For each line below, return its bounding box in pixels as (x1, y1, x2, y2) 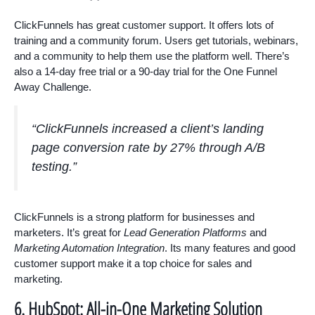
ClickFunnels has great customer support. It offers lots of (14, 19, 274, 32)
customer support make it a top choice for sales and (14, 257, 252, 270)
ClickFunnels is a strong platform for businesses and (14, 211, 255, 224)
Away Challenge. (14, 81, 91, 94)
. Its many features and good (165, 242, 295, 255)
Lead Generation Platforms (124, 226, 247, 239)
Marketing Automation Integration (14, 242, 165, 255)
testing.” (32, 160, 77, 174)
